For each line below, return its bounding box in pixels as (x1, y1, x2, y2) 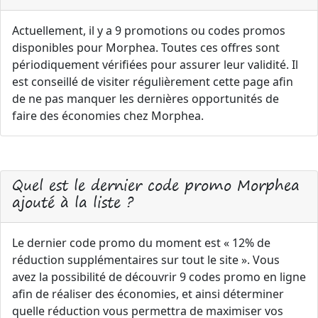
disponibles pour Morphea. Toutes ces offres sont (12, 40, 280, 55)
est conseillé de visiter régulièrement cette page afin (12, 74, 293, 89)
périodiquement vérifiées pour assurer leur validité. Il (12, 57, 298, 72)
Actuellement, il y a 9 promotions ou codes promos (12, 23, 285, 38)
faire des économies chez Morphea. (12, 108, 204, 124)
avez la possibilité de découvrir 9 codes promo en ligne (12, 269, 306, 285)
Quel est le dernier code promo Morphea (12, 172, 300, 197)
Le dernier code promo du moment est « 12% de (12, 235, 270, 251)
